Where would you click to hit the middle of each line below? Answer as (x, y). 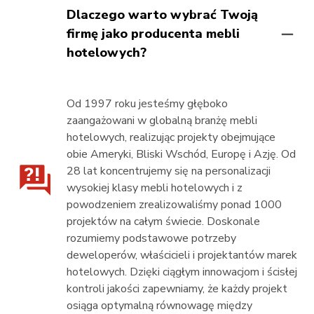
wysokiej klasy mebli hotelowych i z (154, 188)
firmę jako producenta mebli (153, 34)
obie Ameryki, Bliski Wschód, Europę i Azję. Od (181, 154)
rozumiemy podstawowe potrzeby (151, 238)
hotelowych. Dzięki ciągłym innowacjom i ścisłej (182, 272)
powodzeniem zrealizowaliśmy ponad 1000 (174, 205)
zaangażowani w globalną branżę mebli (162, 121)
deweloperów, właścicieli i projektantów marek (182, 255)
